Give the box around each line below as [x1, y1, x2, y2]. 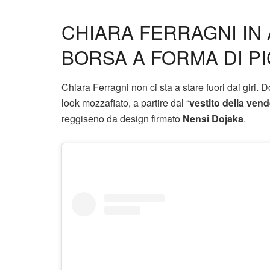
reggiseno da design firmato [61, 111, 183, 125]
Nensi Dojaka [183, 111, 243, 125]
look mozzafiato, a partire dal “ [61, 95, 189, 110]
